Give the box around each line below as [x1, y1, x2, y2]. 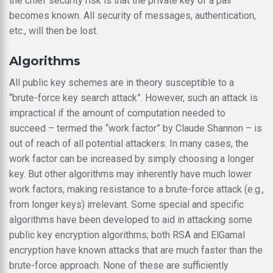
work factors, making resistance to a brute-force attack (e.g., [9, 183, 264, 195]
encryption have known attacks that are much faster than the [9, 244, 263, 256]
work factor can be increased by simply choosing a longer [9, 152, 254, 165]
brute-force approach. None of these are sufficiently [9, 259, 229, 271]
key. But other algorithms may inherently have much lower [9, 168, 252, 180]
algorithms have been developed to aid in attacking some [9, 213, 252, 225]
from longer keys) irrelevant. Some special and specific [9, 198, 244, 210]
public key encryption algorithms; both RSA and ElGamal [9, 229, 245, 241]
